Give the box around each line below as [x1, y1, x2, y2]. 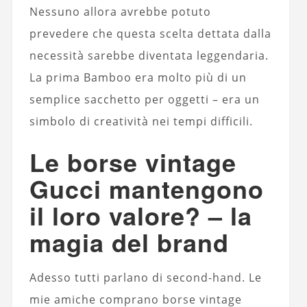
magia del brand [29, 224, 229, 260]
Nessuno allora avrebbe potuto [29, 4, 211, 19]
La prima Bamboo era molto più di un [29, 70, 247, 85]
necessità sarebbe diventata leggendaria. [29, 48, 269, 63]
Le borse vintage [29, 144, 236, 180]
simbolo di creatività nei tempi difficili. [29, 114, 253, 129]
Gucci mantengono [29, 171, 264, 206]
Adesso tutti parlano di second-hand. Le [29, 270, 262, 285]
